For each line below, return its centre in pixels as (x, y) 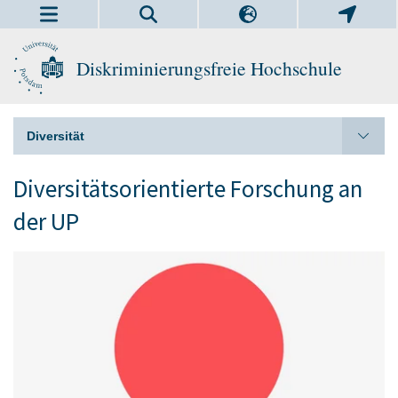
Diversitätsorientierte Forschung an (188, 188)
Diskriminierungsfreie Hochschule (209, 68)
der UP (46, 221)
